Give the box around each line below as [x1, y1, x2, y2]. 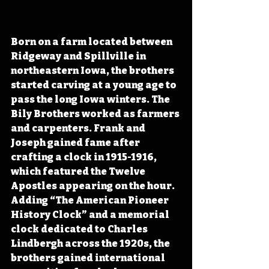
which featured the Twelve [11, 166, 147, 178]
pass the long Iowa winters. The [11, 94, 172, 106]
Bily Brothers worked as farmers [11, 108, 181, 120]
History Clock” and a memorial [11, 209, 171, 221]
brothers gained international [11, 252, 167, 264]
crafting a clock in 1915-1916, [11, 151, 159, 163]
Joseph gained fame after [11, 137, 142, 149]
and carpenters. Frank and [11, 122, 147, 134]
